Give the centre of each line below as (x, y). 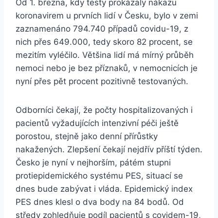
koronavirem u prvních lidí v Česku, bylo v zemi (107, 16)
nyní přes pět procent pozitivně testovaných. (102, 82)
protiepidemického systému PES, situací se (99, 176)
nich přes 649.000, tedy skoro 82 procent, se (104, 42)
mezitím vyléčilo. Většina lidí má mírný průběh (105, 55)
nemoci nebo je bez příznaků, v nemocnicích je (107, 68)
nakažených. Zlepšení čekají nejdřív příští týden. (109, 150)
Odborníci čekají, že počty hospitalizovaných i (104, 110)
